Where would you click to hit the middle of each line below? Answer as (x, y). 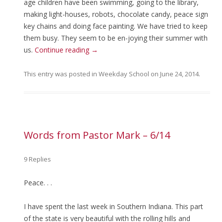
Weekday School (124, 74)
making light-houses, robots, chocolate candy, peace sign (116, 14)
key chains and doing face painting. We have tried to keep (116, 26)
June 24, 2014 (179, 74)
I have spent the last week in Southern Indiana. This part (113, 206)
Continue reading (63, 50)
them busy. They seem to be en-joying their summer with (116, 38)
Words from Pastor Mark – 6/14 (97, 135)
